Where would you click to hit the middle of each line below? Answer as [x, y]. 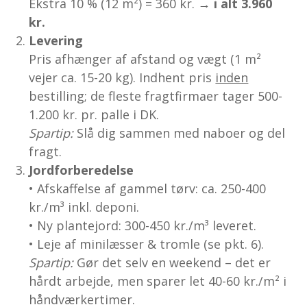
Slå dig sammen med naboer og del [180, 133]
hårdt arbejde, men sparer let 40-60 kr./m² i [158, 281]
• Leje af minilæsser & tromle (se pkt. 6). [147, 244]
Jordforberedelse [82, 170]
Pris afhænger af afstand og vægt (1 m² [145, 59]
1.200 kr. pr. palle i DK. [94, 114]
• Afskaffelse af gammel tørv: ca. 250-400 [148, 188]
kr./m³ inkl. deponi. [84, 207]
